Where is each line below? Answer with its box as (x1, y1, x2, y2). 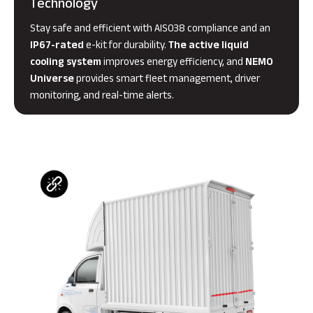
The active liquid (168, 37, 249, 55)
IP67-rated (30, 37, 84, 55)
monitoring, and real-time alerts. (30, 87, 174, 105)
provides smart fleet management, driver (74, 71, 260, 89)
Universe (30, 71, 74, 89)
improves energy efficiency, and (101, 54, 245, 72)
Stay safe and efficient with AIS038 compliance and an (30, 20, 270, 38)
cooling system (30, 54, 101, 72)
